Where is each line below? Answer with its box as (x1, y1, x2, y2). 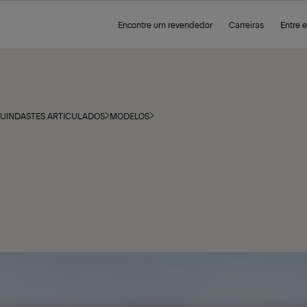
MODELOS (110, 110, 149, 121)
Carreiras (229, 19, 264, 30)
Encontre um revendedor (118, 19, 212, 30)
